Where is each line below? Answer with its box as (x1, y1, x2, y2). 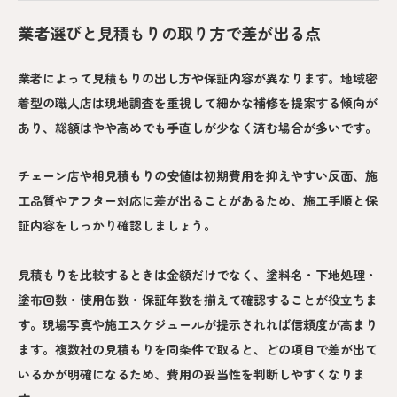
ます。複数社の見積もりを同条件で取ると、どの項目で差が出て (18, 339, 378, 358)
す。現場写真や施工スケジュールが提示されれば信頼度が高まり (18, 315, 378, 333)
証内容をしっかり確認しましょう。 (18, 215, 216, 234)
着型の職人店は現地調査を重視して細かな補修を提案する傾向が (18, 93, 378, 112)
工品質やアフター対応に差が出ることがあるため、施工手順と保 (18, 191, 378, 209)
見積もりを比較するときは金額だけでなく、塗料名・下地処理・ (18, 265, 378, 284)
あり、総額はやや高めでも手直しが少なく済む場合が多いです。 (18, 118, 378, 136)
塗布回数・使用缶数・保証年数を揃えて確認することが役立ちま (18, 290, 378, 308)
